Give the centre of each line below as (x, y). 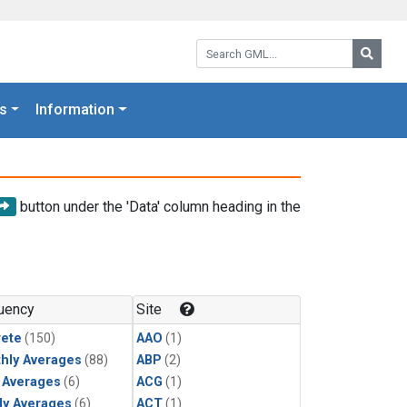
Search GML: (235, 45)
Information (75, 110)
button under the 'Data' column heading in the (159, 206)
